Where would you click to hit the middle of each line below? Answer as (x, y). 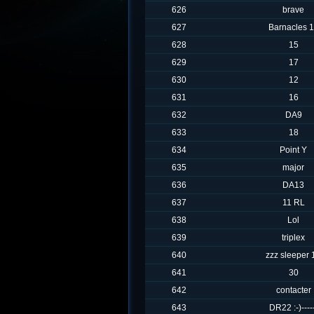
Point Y (293, 150)
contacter (293, 290)
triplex (293, 238)
